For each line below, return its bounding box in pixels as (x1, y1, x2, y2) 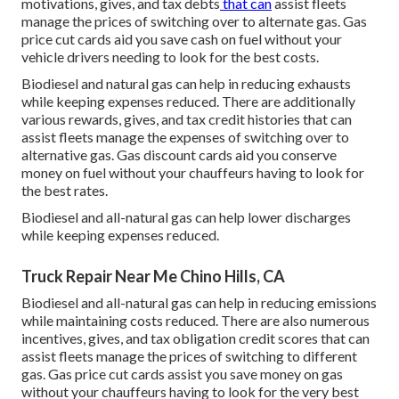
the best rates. (21, 182, 108, 199)
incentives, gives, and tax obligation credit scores (21, 330, 318, 347)
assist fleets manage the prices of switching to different (21, 347, 357, 365)
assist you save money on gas (165, 365, 343, 383)
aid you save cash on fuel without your (111, 30, 342, 48)
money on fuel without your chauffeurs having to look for (21, 164, 364, 182)
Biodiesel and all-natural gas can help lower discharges (21, 208, 351, 226)
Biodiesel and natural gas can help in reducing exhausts (21, 75, 351, 93)
